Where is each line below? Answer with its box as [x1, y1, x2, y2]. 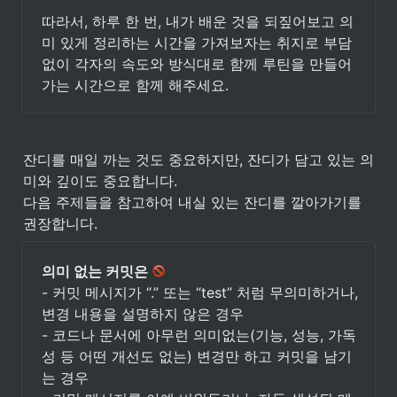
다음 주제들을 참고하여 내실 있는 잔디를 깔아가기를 [23, 193, 362, 211]
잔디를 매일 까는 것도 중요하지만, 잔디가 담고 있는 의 [23, 151, 374, 168]
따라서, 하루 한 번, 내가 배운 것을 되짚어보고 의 [42, 12, 354, 30]
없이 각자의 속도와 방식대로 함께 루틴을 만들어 [42, 55, 352, 73]
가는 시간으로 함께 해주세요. [42, 76, 233, 94]
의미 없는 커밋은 [42, 262, 152, 280]
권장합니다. [23, 214, 97, 232]
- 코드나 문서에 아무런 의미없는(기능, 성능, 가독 [42, 326, 356, 344]
